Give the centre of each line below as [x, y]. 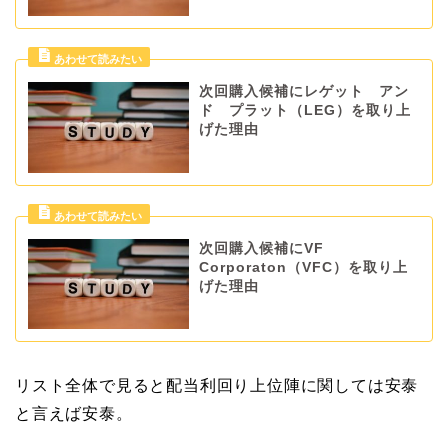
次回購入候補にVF [261, 248]
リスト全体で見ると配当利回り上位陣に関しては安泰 [217, 386]
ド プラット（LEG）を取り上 [304, 111]
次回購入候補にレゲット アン [303, 92]
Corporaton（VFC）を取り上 [303, 267]
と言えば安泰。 [74, 414]
